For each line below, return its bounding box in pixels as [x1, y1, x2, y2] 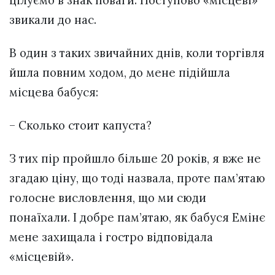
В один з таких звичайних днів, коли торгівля [9, 45, 265, 60]
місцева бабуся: [9, 84, 98, 99]
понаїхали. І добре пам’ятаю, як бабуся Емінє [9, 210, 265, 225]
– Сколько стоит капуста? [9, 118, 152, 133]
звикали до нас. [9, 12, 96, 27]
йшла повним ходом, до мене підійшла [9, 64, 230, 80]
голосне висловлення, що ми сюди [9, 190, 206, 206]
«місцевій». [9, 249, 74, 265]
